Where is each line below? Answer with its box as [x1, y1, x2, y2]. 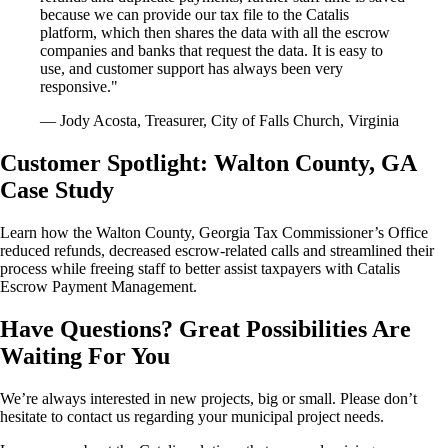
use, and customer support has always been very [40, 60, 343, 78]
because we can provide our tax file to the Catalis [40, 6, 349, 24]
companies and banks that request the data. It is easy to [40, 42, 383, 60]
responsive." [40, 78, 118, 96]
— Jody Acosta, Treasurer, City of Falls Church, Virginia [40, 112, 399, 130]
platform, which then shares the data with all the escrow [40, 24, 390, 42]
